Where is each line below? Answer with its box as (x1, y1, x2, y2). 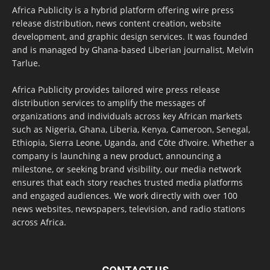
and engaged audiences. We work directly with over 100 (12, 189, 237, 201)
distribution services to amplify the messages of (12, 96, 206, 108)
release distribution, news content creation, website (12, 17, 221, 29)
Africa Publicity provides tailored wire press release (12, 83, 220, 95)
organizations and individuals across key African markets (12, 110, 242, 122)
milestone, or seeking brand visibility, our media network (12, 163, 241, 175)
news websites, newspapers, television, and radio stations (12, 202, 245, 215)
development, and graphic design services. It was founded (12, 30, 248, 42)
